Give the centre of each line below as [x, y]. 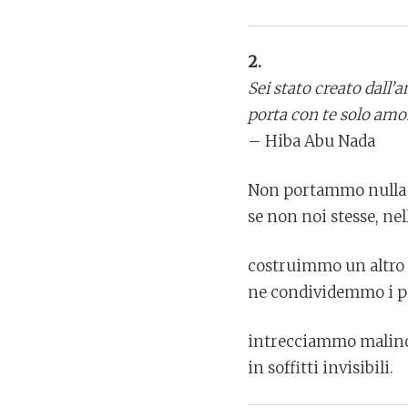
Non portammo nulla [327, 191]
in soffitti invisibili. [321, 368]
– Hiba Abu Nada [311, 142]
